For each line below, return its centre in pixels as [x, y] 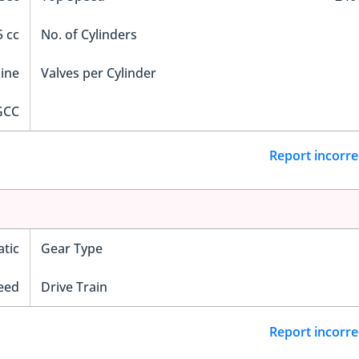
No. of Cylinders [89, 34]
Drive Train [74, 287]
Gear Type [71, 249]
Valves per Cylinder [98, 73]
